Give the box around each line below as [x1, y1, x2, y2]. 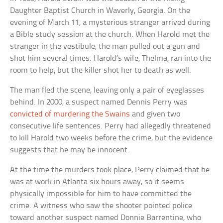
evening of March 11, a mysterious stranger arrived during [10, 18, 211, 27]
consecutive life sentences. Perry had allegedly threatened [10, 121, 212, 130]
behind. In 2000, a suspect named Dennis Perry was [10, 98, 188, 107]
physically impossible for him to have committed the [10, 189, 192, 198]
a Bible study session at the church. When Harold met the [10, 30, 210, 39]
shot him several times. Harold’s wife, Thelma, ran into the [10, 54, 212, 63]
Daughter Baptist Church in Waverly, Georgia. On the [10, 6, 191, 15]
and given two [130, 110, 181, 118]
